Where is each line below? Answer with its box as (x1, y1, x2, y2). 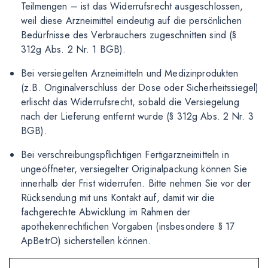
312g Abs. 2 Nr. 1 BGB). (21, 42, 126, 56)
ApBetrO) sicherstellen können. (21, 234, 151, 248)
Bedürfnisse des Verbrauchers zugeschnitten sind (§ (21, 28, 237, 42)
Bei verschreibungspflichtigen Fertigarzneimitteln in (21, 148, 229, 162)
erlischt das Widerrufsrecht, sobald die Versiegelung (21, 95, 239, 109)
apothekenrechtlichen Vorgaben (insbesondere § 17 (21, 220, 235, 233)
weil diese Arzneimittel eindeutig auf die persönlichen (21, 14, 242, 28)
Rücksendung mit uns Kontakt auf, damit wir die (21, 191, 215, 205)
